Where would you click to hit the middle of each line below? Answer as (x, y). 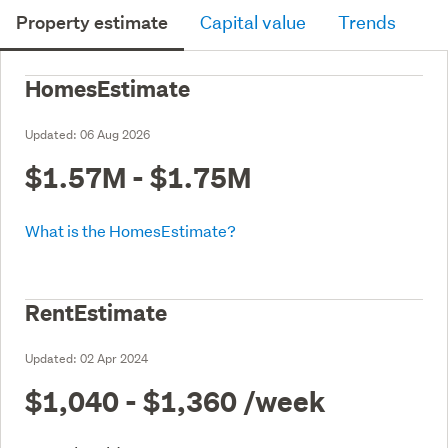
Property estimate (92, 22)
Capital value (253, 22)
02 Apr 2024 (114, 358)
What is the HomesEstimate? (130, 230)
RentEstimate (96, 312)
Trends (367, 22)
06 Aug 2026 (115, 134)
